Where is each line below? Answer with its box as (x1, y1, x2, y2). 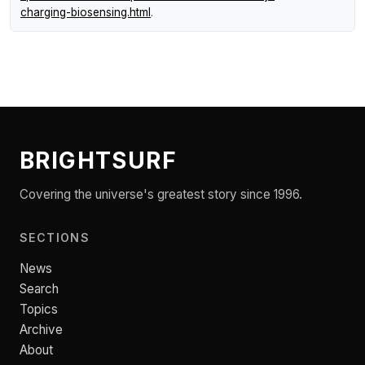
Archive (20, 322, 63, 338)
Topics (20, 301, 58, 318)
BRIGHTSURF (20, 147, 177, 175)
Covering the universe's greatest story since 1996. (20, 187, 302, 203)
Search (20, 281, 59, 297)
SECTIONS (20, 231, 90, 245)
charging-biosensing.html (20, 6, 151, 20)
